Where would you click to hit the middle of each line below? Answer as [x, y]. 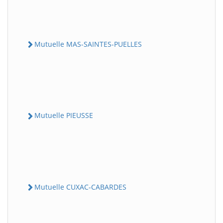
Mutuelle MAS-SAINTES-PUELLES [88, 44]
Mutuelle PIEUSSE [64, 115]
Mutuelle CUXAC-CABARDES [80, 187]
